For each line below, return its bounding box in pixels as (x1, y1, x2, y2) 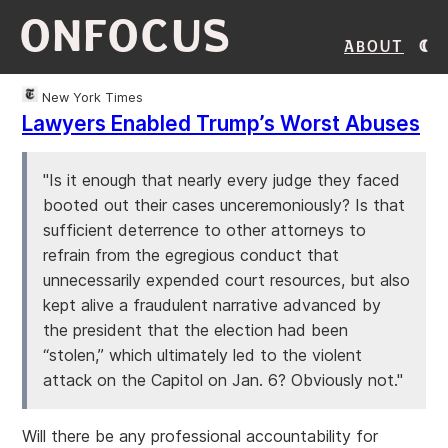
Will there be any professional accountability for (22, 426, 378, 446)
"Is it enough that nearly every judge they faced (43, 170, 400, 190)
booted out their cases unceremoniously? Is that (43, 195, 405, 215)
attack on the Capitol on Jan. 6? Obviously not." (43, 370, 403, 390)
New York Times (38, 90, 143, 105)
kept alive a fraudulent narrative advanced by (43, 295, 381, 315)
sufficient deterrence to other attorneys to (43, 220, 366, 240)
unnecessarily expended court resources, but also (43, 270, 410, 290)
